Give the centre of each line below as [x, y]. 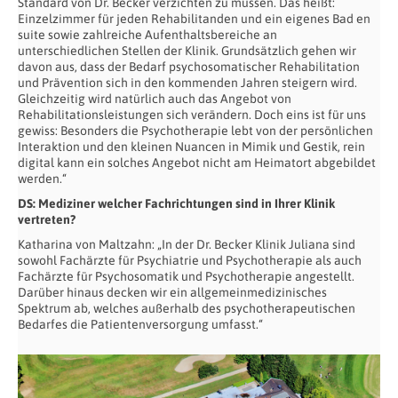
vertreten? [47, 219]
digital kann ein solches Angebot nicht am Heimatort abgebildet [197, 162]
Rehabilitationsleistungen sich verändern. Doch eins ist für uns [192, 114]
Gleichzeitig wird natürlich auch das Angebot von [155, 98]
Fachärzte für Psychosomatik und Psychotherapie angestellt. [186, 276]
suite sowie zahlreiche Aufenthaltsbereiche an [147, 34]
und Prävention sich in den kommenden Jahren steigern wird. [187, 82]
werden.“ [42, 178]
